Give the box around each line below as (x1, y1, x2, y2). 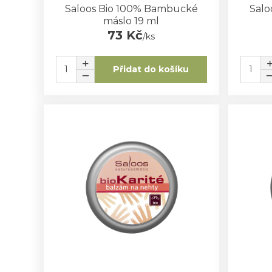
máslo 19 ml (103, 15, 160, 27)
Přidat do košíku (112, 64, 189, 75)
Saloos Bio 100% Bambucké (64, 2, 198, 15)
